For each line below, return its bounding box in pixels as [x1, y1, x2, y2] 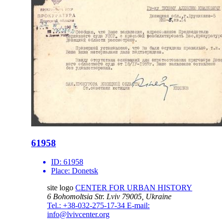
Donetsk [72, 166, 98, 175]
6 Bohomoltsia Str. [47, 192, 105, 201]
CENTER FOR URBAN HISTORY [75, 183, 192, 192]
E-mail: [127, 201, 150, 210]
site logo [47, 183, 73, 192]
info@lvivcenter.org [47, 210, 110, 219]
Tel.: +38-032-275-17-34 [47, 201, 127, 210]
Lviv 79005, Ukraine [105, 192, 171, 201]
